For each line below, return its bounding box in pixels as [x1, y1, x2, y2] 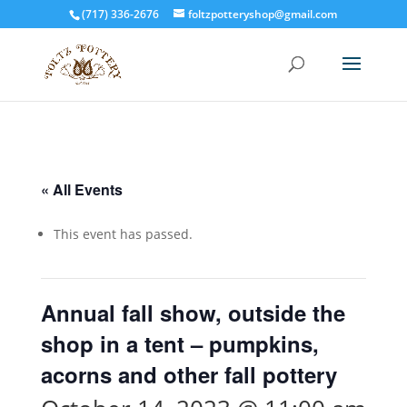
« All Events [40, 179, 123, 200]
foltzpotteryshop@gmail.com [188, 6, 338, 22]
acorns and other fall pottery [40, 359, 337, 390]
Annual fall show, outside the [40, 297, 345, 328]
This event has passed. [53, 225, 193, 243]
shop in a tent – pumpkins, [40, 328, 319, 359]
